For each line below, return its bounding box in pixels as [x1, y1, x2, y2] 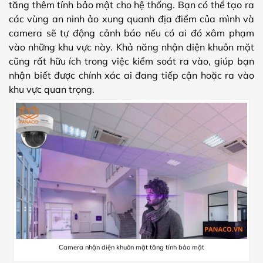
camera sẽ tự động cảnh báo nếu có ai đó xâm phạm [9, 27, 254, 39]
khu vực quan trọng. [9, 83, 95, 96]
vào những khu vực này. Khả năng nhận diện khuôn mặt [9, 41, 254, 53]
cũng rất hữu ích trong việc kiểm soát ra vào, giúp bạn [9, 55, 254, 68]
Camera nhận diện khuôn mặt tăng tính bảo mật [58, 242, 204, 251]
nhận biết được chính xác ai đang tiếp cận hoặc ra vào [9, 69, 254, 82]
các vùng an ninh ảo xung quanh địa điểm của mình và [9, 13, 254, 25]
